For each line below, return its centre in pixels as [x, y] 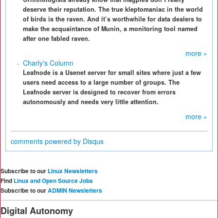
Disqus [93, 141]
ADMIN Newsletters [75, 190]
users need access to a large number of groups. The [101, 82]
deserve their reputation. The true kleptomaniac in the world [113, 9]
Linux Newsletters [73, 171]
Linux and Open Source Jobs [53, 181]
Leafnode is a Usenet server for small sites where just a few [112, 73]
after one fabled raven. [56, 38]
